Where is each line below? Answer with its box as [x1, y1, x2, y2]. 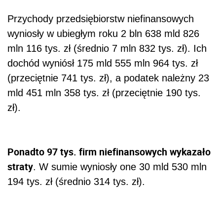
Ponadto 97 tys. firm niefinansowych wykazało [7, 145, 211, 159]
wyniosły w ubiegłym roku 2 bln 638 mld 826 [7, 28, 199, 39]
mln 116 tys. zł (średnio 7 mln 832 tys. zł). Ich [7, 43, 207, 54]
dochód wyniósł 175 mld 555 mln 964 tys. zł [7, 58, 198, 69]
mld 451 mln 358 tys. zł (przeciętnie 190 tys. [7, 87, 201, 99]
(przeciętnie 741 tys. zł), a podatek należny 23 [7, 73, 209, 84]
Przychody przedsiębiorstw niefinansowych [7, 13, 194, 25]
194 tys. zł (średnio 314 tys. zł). [7, 176, 145, 187]
